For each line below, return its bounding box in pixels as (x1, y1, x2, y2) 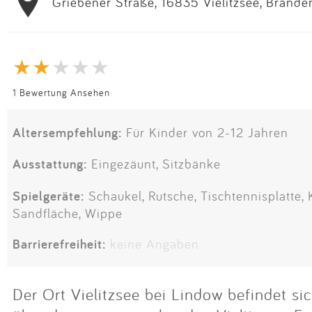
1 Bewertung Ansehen (13, 85, 110, 99)
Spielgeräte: (13, 186, 84, 205)
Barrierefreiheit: (13, 234, 106, 253)
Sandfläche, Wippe (13, 204, 123, 221)
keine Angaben (110, 235, 199, 252)
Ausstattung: (13, 155, 87, 173)
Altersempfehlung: (13, 123, 122, 142)
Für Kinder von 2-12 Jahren (122, 124, 288, 141)
